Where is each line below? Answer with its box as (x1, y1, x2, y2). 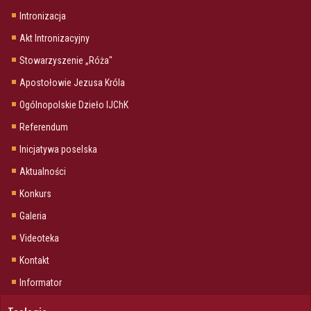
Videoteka (19, 232, 59, 244)
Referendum (19, 121, 68, 133)
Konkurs (19, 187, 51, 199)
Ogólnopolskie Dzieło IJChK (19, 99, 128, 110)
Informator (19, 276, 62, 288)
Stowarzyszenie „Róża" (19, 54, 112, 66)
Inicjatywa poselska (19, 143, 97, 155)
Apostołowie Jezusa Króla (19, 76, 125, 88)
